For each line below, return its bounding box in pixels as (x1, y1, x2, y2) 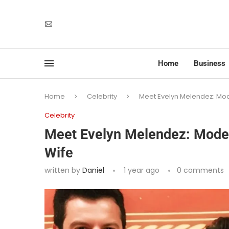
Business (194, 59, 225, 68)
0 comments (177, 165, 224, 176)
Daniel (82, 165, 104, 176)
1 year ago (122, 165, 159, 176)
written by (44, 165, 82, 176)
